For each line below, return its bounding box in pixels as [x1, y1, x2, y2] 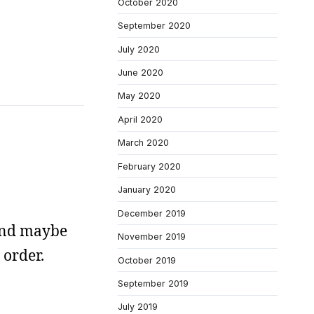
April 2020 [118, 114, 163, 125]
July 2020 [118, 43, 160, 55]
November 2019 [118, 231, 186, 243]
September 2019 [118, 278, 189, 289]
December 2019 [118, 207, 186, 219]
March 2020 [118, 137, 169, 149]
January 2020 [118, 184, 176, 196]
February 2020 [118, 161, 181, 172]
